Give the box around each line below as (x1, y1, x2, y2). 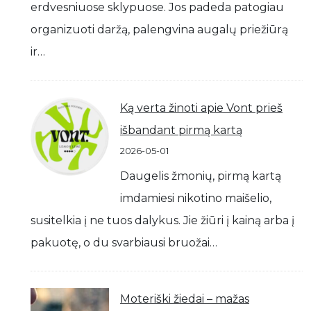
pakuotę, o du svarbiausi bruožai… (31, 236, 217, 249)
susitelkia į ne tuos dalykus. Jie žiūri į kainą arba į (31, 214, 294, 227)
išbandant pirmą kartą (120, 124, 242, 137)
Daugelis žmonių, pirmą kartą (120, 169, 281, 183)
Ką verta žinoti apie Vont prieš (120, 101, 283, 115)
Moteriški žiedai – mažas (120, 292, 249, 305)
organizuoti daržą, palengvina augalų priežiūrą (31, 23, 288, 36)
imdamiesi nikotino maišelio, (120, 192, 271, 205)
